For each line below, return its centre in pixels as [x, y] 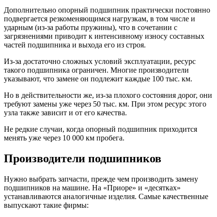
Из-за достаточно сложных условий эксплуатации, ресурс [100, 62]
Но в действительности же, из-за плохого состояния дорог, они [108, 95]
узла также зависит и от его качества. [65, 113]
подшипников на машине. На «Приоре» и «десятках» [92, 188]
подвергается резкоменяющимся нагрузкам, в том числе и [100, 19]
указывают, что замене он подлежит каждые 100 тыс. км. [98, 79]
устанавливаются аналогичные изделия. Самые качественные [106, 196]
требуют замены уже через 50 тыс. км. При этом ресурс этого [105, 104]
